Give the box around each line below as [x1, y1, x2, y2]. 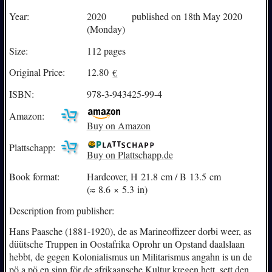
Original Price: [8, 66, 65, 79]
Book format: [8, 169, 59, 183]
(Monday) [86, 22, 125, 35]
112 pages [86, 44, 126, 57]
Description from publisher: [8, 204, 114, 217]
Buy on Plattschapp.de [86, 148, 173, 161]
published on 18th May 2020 [129, 9, 242, 22]
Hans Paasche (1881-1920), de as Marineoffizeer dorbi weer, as [8, 225, 251, 238]
